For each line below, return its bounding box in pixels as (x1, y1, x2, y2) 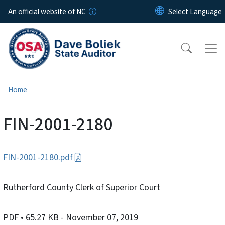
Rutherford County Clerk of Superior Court (3, 181, 160, 194)
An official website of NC (8, 6, 86, 17)
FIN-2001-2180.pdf (3, 151, 73, 164)
